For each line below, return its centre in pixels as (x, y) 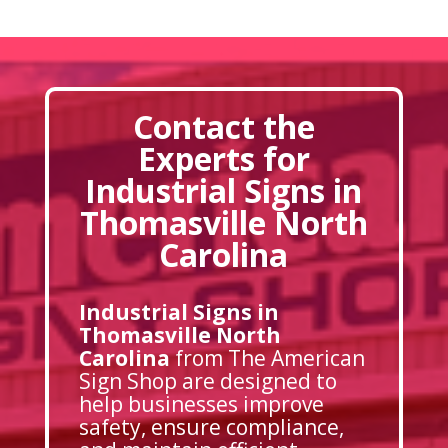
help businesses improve (201, 403)
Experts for (223, 158)
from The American (267, 357)
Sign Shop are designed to (207, 380)
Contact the (223, 126)
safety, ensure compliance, (211, 426)
